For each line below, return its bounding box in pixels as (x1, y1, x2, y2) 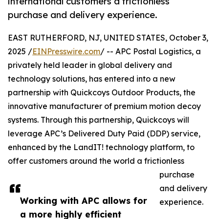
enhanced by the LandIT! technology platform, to (8, 142, 195, 153)
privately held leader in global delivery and (8, 60, 172, 70)
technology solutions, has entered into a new (8, 74, 175, 84)
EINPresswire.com (32, 46, 100, 57)
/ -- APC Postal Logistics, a (100, 46, 201, 57)
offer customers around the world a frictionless (8, 156, 184, 166)
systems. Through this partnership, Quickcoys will (8, 115, 189, 125)
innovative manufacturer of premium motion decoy (8, 101, 201, 111)
